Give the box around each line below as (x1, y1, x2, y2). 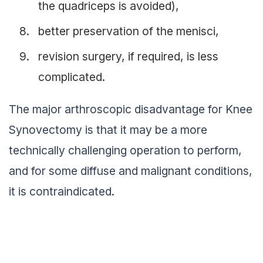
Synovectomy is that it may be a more (9, 122, 207, 137)
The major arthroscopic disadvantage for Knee (9, 102, 252, 116)
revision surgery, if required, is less (38, 49, 218, 64)
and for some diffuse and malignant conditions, (9, 163, 252, 178)
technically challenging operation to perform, (9, 143, 242, 157)
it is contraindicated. (9, 184, 114, 198)
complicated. (38, 70, 105, 85)
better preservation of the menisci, (38, 24, 219, 39)
